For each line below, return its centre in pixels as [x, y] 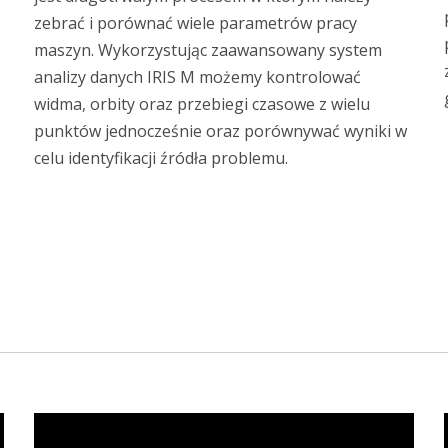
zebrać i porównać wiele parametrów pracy [195, 23]
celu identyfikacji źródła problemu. [161, 158]
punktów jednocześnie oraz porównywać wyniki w [220, 131]
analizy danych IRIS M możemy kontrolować [197, 77]
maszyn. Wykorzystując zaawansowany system [208, 50]
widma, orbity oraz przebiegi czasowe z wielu [202, 104]
